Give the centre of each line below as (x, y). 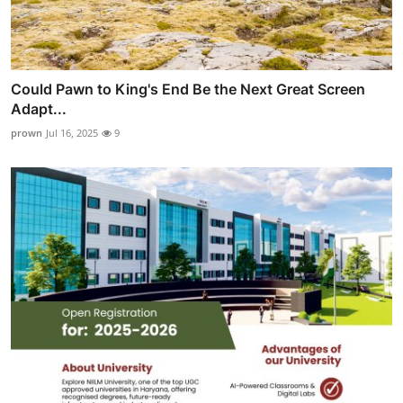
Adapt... (39, 109)
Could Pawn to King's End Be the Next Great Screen (188, 90)
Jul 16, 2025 (72, 133)
